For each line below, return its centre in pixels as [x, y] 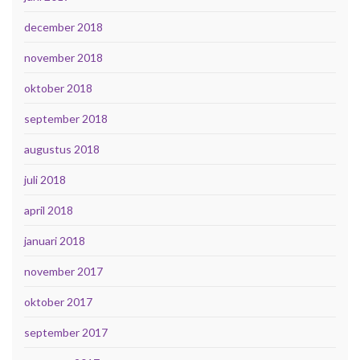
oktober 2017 [58, 302]
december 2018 [63, 27]
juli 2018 [45, 180]
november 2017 [63, 272]
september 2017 [66, 333]
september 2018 [66, 119]
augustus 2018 [62, 149]
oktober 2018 [58, 88]
